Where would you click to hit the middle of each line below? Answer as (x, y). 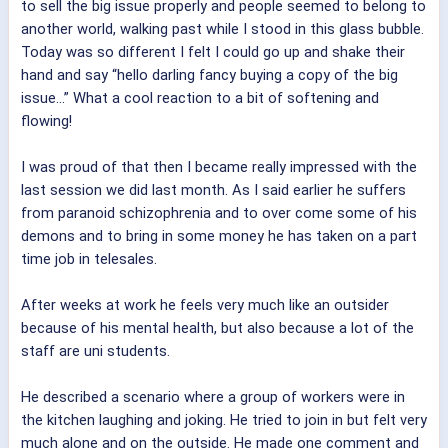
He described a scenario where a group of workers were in (213, 397)
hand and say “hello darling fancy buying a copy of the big (209, 75)
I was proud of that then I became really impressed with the (219, 167)
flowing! (46, 121)
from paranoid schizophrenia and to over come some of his (219, 213)
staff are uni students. (95, 351)
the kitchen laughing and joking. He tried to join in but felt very (224, 420)
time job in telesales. (89, 259)
